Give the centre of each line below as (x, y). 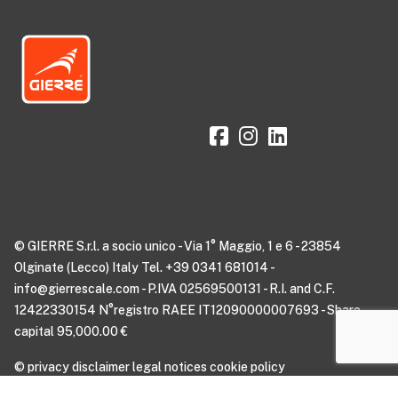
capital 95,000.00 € (71, 331)
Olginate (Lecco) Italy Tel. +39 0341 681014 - (144, 267)
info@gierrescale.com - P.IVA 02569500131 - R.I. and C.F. (175, 289)
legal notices (170, 367)
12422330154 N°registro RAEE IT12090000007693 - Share (187, 310)
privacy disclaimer (79, 367)
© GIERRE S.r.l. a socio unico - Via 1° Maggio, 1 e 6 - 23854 (178, 246)
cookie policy (247, 367)
